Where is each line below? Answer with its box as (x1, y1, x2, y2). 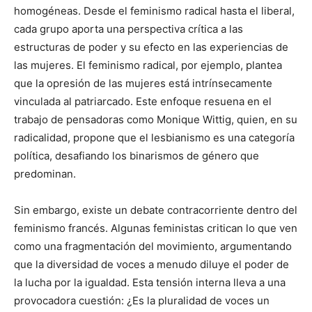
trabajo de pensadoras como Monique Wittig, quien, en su (14, 112, 297, 126)
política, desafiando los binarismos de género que (14, 148, 259, 162)
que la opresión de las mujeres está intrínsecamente (14, 76, 272, 90)
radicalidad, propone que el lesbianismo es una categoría (14, 130, 295, 144)
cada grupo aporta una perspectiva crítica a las (14, 22, 243, 36)
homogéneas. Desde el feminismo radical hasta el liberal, (14, 3, 295, 17)
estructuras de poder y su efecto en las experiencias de (14, 40, 288, 54)
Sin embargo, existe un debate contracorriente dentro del (14, 203, 297, 217)
